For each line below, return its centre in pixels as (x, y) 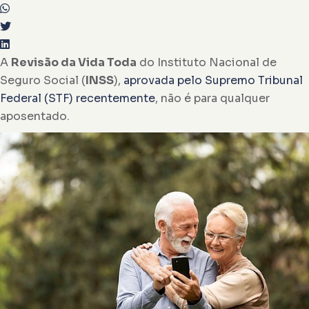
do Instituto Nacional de (207, 62)
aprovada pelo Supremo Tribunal (213, 80)
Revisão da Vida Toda (74, 62)
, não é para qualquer (212, 98)
